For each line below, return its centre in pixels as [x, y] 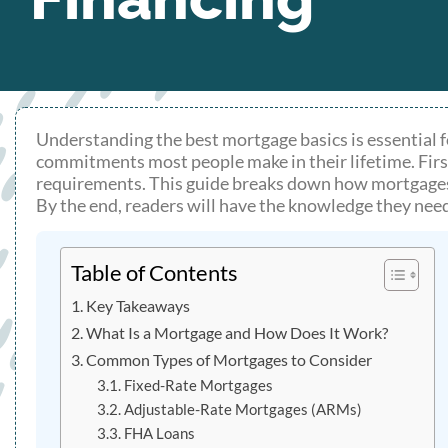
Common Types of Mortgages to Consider [229, 359]
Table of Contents [154, 272]
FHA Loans [159, 433]
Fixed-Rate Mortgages [198, 385]
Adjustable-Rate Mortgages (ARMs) [242, 409]
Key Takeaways [138, 305]
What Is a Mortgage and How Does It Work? [237, 332]
